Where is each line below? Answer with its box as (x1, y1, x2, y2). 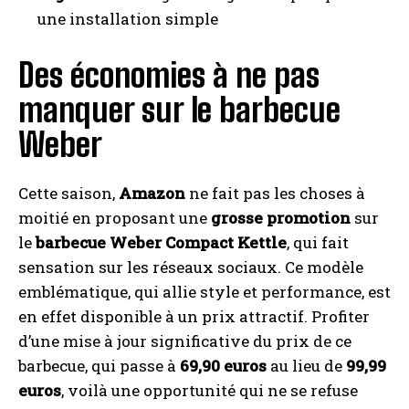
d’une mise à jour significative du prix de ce (18, 330, 351, 352)
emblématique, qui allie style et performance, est (18, 281, 391, 303)
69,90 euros (180, 355, 267, 377)
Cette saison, (18, 183, 119, 204)
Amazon (119, 183, 185, 204)
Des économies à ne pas (18, 56, 320, 96)
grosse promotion (211, 207, 351, 229)
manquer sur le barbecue (18, 90, 341, 131)
